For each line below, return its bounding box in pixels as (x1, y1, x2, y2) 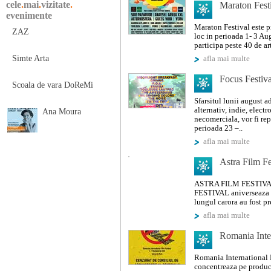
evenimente (6, 10, 52, 21)
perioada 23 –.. (194, 124, 243, 132)
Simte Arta (12, 54, 49, 63)
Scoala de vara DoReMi (12, 80, 93, 90)
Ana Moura (42, 107, 81, 116)
